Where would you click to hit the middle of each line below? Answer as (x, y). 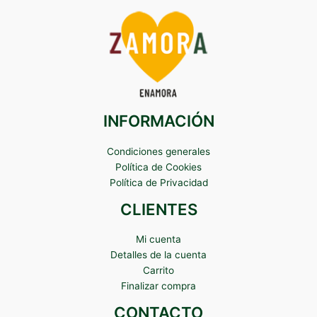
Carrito (158, 271)
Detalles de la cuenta (158, 255)
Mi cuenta (158, 240)
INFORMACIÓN (158, 121)
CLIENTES (158, 209)
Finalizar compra (158, 286)
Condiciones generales (158, 151)
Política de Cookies (158, 167)
